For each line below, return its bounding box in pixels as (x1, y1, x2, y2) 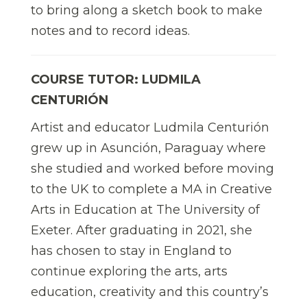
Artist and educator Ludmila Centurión (31, 119, 269, 135)
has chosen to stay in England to (31, 243, 232, 258)
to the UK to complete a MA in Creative (31, 181, 272, 197)
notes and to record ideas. (31, 23, 190, 38)
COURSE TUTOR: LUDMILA (31, 71, 201, 87)
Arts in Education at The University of (31, 201, 260, 217)
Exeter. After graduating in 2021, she (31, 222, 252, 238)
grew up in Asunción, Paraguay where (31, 140, 266, 156)
